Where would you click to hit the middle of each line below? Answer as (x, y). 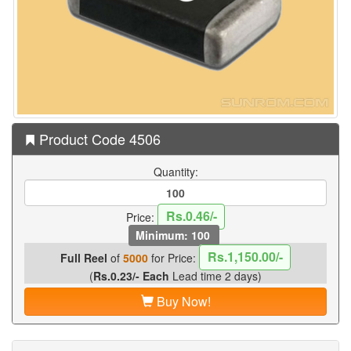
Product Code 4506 (98, 138)
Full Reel (83, 257)
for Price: (173, 257)
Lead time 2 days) (215, 275)
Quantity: (175, 171)
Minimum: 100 (174, 235)
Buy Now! (182, 301)
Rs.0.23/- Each (131, 275)
